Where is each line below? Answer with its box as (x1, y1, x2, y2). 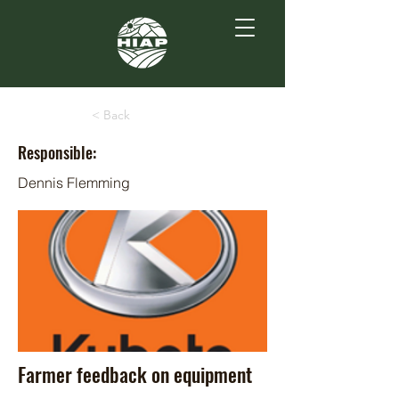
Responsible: (18, 141, 96, 164)
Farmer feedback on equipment (18, 360, 252, 388)
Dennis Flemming (18, 174, 130, 191)
